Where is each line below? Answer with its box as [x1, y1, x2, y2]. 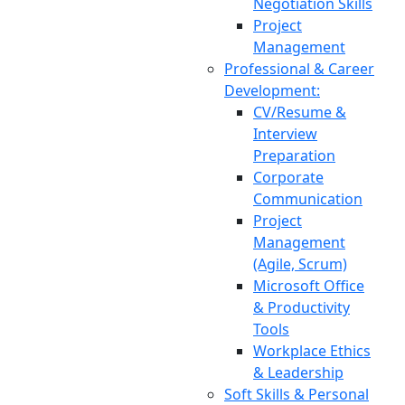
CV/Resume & [253, 102, 346, 122]
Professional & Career [224, 59, 374, 79]
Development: [224, 80, 320, 100]
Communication [253, 189, 363, 209]
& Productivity [253, 297, 350, 317]
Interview [253, 124, 317, 144]
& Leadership [253, 363, 344, 382]
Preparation [253, 146, 335, 165]
